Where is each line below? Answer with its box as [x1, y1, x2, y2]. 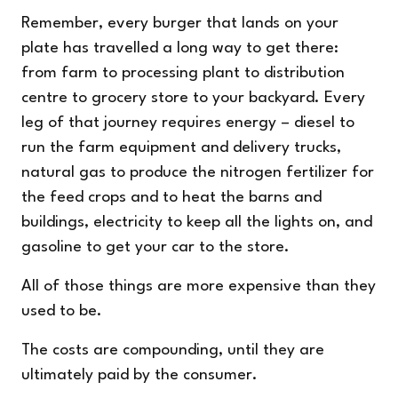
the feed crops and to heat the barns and [21, 190, 322, 206]
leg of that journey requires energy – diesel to [21, 115, 354, 131]
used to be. [21, 304, 102, 320]
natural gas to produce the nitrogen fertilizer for [21, 165, 374, 181]
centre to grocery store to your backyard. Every [21, 91, 365, 107]
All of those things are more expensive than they [21, 279, 376, 295]
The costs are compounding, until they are [21, 343, 324, 359]
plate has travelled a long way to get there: [21, 41, 338, 57]
